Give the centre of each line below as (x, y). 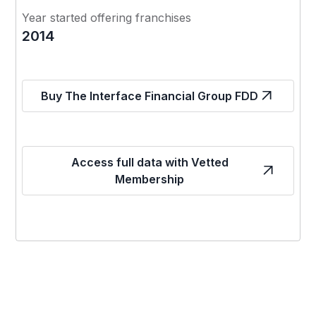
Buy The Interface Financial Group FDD (150, 96)
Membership (150, 179)
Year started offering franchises (107, 17)
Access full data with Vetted (150, 162)
